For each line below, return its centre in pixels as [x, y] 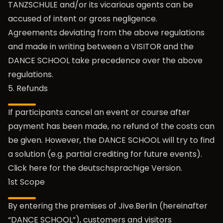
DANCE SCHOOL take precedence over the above [105, 60]
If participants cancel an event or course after [99, 112]
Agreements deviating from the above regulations [106, 33]
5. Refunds [28, 88]
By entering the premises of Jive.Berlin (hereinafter [108, 206]
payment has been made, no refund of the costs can [111, 126]
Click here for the [43, 168]
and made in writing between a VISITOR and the [101, 47]
